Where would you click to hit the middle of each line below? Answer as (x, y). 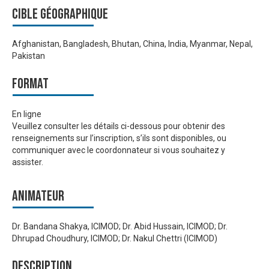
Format (30, 84)
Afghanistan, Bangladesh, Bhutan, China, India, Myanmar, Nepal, (132, 44)
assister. (28, 162)
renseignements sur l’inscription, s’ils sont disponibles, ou (119, 138)
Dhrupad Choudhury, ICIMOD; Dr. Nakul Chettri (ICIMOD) (115, 238)
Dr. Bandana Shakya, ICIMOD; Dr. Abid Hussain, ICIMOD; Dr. (120, 226)
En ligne (27, 114)
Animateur (38, 196)
